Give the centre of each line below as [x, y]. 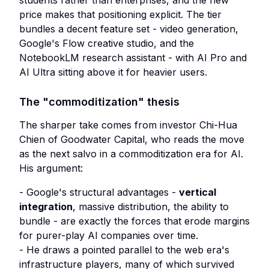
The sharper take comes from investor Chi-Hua [128, 125]
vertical [198, 192]
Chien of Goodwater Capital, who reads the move [132, 139]
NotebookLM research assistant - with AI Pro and [133, 58]
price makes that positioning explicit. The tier [120, 14]
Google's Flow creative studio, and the [107, 43]
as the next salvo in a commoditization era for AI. [131, 154]
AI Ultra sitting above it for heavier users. [113, 72]
